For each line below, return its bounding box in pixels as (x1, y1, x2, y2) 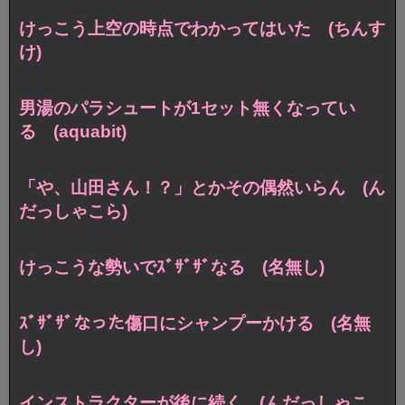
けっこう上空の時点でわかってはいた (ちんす (19, 19, 385, 39)
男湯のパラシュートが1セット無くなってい (19, 99, 355, 118)
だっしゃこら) (19, 202, 127, 221)
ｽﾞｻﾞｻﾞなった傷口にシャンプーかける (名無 (19, 314, 371, 334)
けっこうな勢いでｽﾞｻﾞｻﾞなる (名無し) (19, 258, 325, 278)
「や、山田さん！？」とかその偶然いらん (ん (19, 178, 385, 198)
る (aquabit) (19, 122, 127, 142)
